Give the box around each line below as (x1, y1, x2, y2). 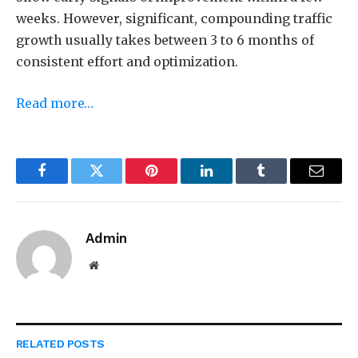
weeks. (16, 10, 60, 26)
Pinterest (150, 175, 201, 189)
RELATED (16, 336, 67, 350)
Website (97, 258, 133, 270)
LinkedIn (205, 175, 258, 189)
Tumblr (260, 175, 303, 189)
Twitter (95, 175, 137, 189)
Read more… (16, 94, 93, 111)
